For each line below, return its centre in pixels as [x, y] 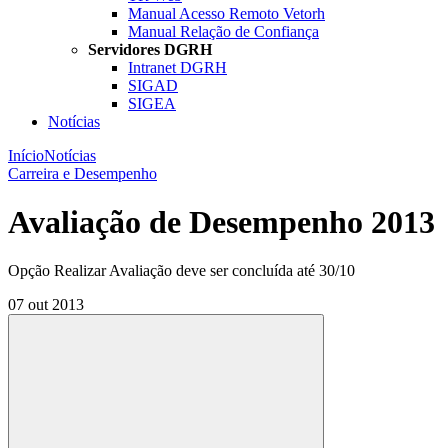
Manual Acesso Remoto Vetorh [226, 13]
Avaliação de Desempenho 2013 [221, 221]
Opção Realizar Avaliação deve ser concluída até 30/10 [181, 271]
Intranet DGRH [177, 67]
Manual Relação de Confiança [223, 31]
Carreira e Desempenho [82, 173]
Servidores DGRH [150, 49]
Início [26, 155]
